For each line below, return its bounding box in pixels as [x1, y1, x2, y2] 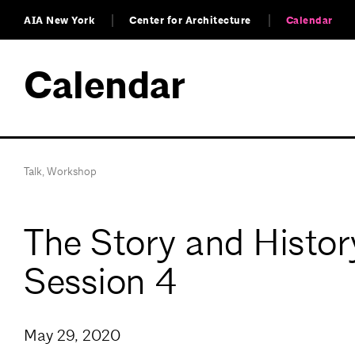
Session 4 [24, 258, 177, 305]
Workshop [47, 164, 97, 178]
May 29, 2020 [24, 326, 120, 346]
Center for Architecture [129, 13, 251, 28]
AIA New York [24, 13, 94, 28]
